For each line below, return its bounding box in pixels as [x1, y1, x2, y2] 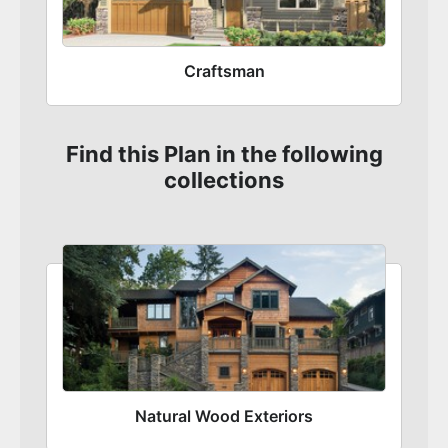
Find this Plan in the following [65, 141, 383, 168]
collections [164, 167, 284, 194]
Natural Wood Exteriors [135, 406, 313, 427]
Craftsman [183, 61, 265, 82]
